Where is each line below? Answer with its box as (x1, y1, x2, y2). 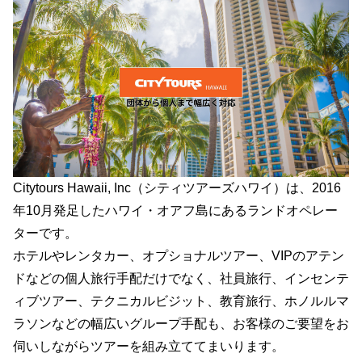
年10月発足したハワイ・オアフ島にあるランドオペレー (13, 204, 338, 217)
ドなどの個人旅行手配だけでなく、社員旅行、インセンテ (13, 271, 349, 285)
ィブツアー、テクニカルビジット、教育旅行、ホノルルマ (13, 294, 349, 308)
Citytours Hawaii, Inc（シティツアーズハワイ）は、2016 (13, 181, 341, 195)
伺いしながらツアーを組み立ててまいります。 (13, 339, 284, 353)
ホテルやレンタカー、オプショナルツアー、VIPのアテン (13, 249, 344, 263)
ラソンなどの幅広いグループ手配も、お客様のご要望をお (13, 317, 349, 330)
